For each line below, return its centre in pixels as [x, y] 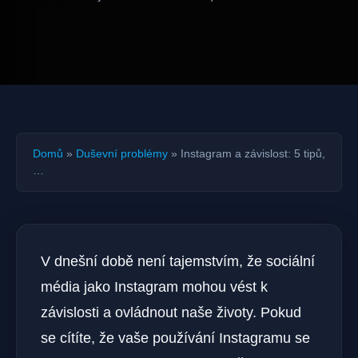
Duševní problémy [122, 153]
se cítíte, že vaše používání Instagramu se [175, 338]
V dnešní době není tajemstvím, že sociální [178, 261]
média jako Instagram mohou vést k [154, 287]
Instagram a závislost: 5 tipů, [253, 153]
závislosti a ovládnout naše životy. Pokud [171, 312]
